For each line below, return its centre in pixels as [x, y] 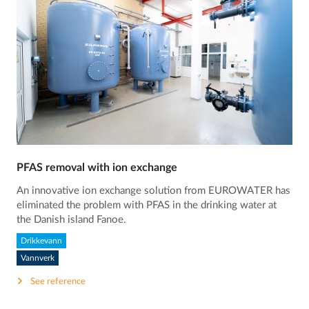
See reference [58, 281]
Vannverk [38, 258]
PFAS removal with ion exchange [97, 168]
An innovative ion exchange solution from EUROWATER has [154, 191]
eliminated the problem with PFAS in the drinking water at [147, 206]
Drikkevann [42, 241]
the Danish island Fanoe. [72, 220]
